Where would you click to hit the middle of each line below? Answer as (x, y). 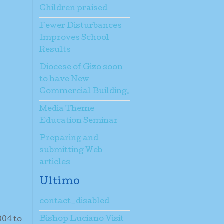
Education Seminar (79, 121)
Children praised (73, 9)
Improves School (74, 38)
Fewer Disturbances (81, 26)
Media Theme (67, 109)
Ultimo (60, 182)
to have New (64, 80)
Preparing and (69, 139)
